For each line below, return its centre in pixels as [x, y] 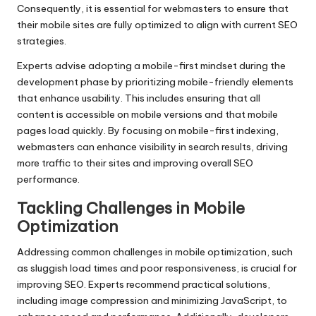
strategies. [42, 41]
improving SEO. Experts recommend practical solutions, [144, 285]
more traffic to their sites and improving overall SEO [135, 163]
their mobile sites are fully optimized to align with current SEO [157, 25]
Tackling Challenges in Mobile [131, 208]
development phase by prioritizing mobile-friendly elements [155, 82]
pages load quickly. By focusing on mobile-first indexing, [148, 131]
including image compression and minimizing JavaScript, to [152, 301]
